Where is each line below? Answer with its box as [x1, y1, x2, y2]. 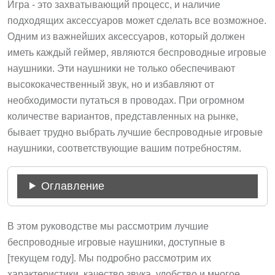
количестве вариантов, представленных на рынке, [7, 110, 238, 122]
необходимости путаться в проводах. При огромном [7, 95, 244, 106]
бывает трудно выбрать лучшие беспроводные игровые [7, 126, 263, 137]
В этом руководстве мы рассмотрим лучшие [7, 220, 209, 231]
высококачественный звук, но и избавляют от [7, 79, 214, 90]
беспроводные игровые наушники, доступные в [7, 236, 225, 247]
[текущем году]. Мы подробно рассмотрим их [7, 252, 211, 263]
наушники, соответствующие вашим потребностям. [7, 142, 241, 153]
